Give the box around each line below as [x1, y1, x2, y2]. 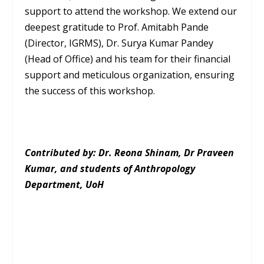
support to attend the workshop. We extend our [25, 5, 237, 18]
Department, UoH [25, 178, 104, 192]
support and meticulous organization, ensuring [25, 68, 235, 82]
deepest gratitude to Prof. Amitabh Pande [25, 21, 209, 34]
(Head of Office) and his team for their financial [25, 52, 231, 66]
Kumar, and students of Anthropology [25, 162, 196, 176]
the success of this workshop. [25, 84, 156, 98]
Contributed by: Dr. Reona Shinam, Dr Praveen [25, 146, 235, 160]
